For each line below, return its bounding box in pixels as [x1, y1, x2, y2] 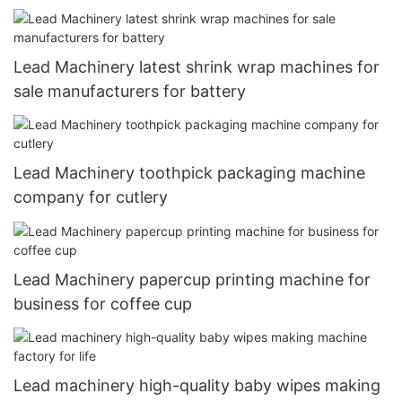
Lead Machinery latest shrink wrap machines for [13, 57, 380, 76]
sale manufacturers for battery [13, 81, 246, 100]
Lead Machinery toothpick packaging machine [13, 163, 365, 183]
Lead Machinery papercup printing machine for [13, 269, 371, 289]
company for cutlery [13, 188, 168, 207]
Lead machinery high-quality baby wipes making [13, 375, 380, 395]
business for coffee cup [13, 293, 192, 313]
